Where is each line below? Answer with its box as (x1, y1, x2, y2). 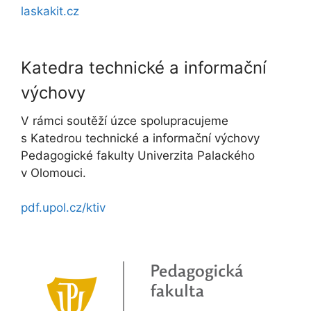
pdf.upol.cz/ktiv (21, 201, 106, 215)
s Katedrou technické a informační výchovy (21, 131, 260, 145)
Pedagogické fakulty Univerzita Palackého (21, 148, 255, 162)
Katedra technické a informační (21, 57, 267, 78)
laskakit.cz (21, 3, 79, 18)
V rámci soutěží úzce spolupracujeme (21, 113, 228, 128)
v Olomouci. (21, 165, 86, 180)
